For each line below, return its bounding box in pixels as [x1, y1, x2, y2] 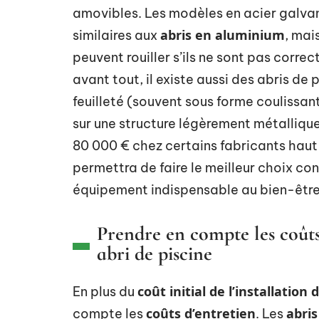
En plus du [73, 283, 137, 300]
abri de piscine [97, 241, 212, 266]
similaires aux [73, 27, 160, 43]
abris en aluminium [160, 26, 285, 43]
